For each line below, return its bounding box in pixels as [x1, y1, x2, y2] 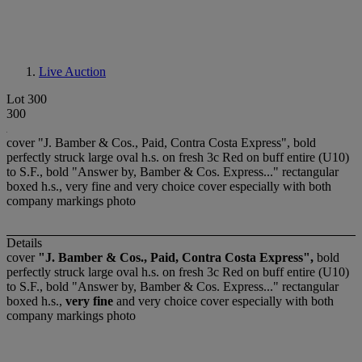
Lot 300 [6, 92, 47, 106]
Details [6, 236, 42, 250]
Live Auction [39, 65, 106, 78]
